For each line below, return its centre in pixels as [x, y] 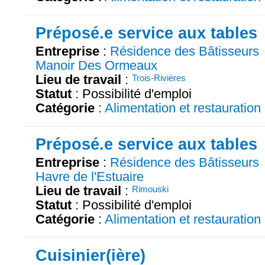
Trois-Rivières [159, 78]
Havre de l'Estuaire [90, 176]
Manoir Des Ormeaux [96, 66]
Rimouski [150, 189]
